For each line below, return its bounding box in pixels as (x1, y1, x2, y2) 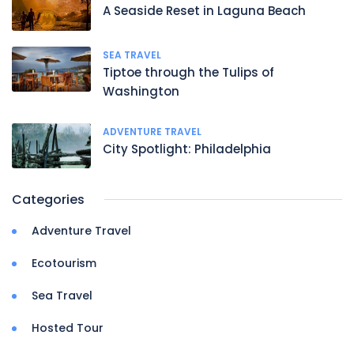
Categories (12, 190, 85, 209)
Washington (103, 82, 179, 100)
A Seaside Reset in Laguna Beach (103, 2, 306, 20)
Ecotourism (32, 255, 96, 272)
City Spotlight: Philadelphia (103, 140, 271, 157)
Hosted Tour (32, 320, 104, 337)
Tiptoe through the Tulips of (103, 63, 274, 81)
